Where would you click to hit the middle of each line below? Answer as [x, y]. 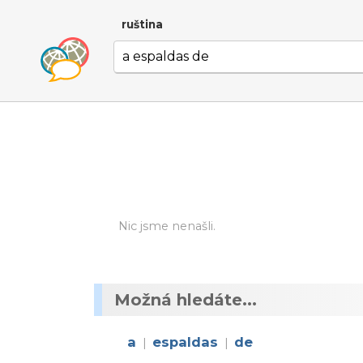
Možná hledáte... [186, 300]
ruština [142, 24]
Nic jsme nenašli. [167, 226]
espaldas [186, 342]
